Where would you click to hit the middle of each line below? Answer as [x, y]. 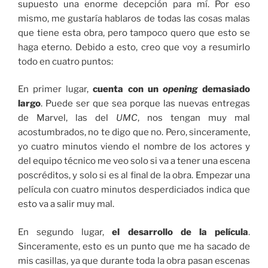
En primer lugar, [56, 89]
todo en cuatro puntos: [66, 61]
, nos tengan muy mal [194, 118]
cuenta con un [128, 89]
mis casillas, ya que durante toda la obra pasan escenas [134, 261]
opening [182, 89]
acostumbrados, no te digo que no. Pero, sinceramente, [134, 133]
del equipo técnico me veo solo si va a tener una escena [134, 161]
